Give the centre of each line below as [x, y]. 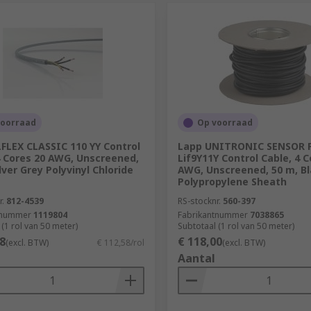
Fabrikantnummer [212, 215]
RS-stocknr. [199, 201]
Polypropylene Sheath [232, 182]
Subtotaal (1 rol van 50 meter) [236, 226]
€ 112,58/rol [120, 243]
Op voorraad [225, 123]
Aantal [196, 258]
